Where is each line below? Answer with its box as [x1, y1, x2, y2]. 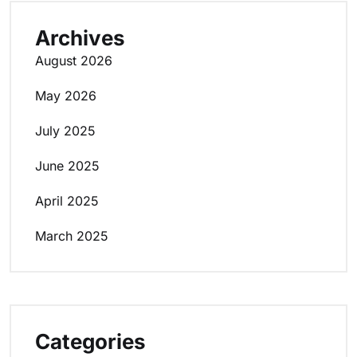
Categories [35, 329, 146, 355]
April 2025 [35, 193, 99, 210]
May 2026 [35, 88, 96, 104]
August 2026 [35, 53, 112, 69]
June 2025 [35, 158, 100, 175]
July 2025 [35, 123, 96, 139]
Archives [35, 25, 125, 51]
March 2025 [35, 228, 108, 245]
